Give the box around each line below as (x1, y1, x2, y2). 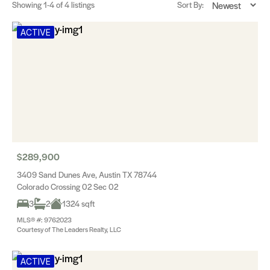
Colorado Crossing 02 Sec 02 (17, 181, 118, 192)
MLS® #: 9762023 (17, 215, 72, 224)
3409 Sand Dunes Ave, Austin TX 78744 (17, 169, 157, 180)
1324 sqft (62, 198, 95, 209)
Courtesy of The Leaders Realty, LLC (17, 224, 121, 234)
